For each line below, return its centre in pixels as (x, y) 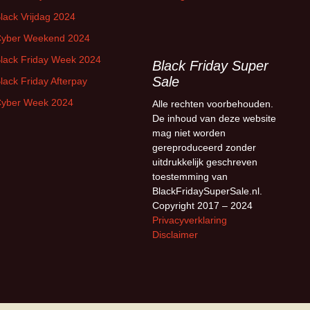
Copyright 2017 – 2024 (202, 206)
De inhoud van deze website (214, 118)
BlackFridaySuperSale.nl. (207, 191)
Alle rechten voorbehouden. (213, 104)
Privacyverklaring (190, 220)
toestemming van (190, 176)
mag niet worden (189, 133)
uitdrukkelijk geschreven (205, 162)
